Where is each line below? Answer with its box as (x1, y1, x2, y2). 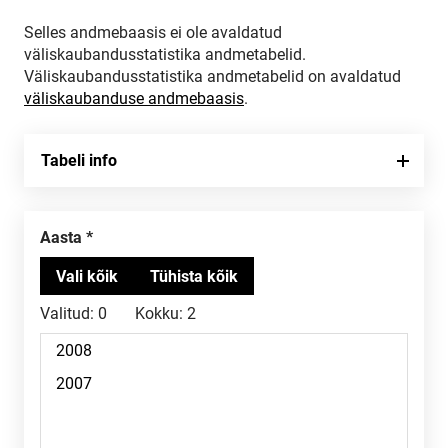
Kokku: (135, 304, 183, 323)
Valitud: (40, 304, 94, 323)
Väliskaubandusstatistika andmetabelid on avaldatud (24, 67, 401, 86)
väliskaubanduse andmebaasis (24, 89, 244, 108)
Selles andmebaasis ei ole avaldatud (24, 23, 282, 42)
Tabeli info (41, 151, 117, 170)
